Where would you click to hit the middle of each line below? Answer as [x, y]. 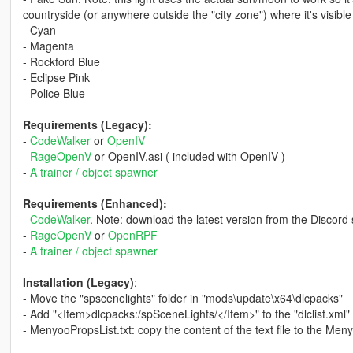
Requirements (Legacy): [87, 125]
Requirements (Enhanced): [95, 204]
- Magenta [48, 46]
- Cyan [39, 30]
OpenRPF [132, 235]
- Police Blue [54, 93]
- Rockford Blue [61, 62]
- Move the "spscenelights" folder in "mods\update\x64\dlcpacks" [182, 298]
